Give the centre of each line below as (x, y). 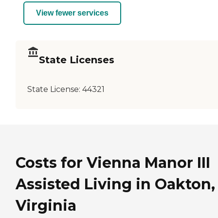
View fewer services (72, 13)
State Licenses (77, 60)
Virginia (46, 205)
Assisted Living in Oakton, (115, 184)
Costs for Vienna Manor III (113, 163)
